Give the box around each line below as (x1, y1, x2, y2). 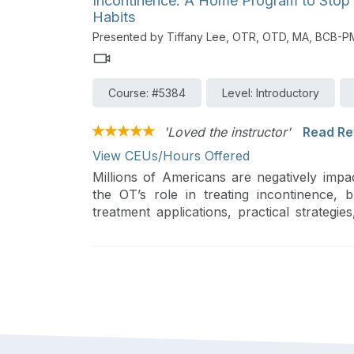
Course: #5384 (108, 86, 186, 100)
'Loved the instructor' (164, 124, 291, 141)
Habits (92, 9, 135, 26)
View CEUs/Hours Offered (92, 148, 250, 164)
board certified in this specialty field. (92, 221, 306, 238)
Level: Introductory (222, 86, 319, 100)
